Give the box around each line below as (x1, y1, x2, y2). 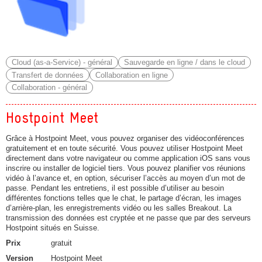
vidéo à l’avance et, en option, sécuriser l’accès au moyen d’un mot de (6, 174, 245, 183)
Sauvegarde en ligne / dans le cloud (123, 57, 245, 67)
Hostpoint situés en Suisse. (6, 223, 99, 233)
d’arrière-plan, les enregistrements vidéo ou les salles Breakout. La (6, 204, 232, 213)
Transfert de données (11, 70, 84, 80)
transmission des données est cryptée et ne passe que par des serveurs (6, 213, 251, 223)
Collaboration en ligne (95, 70, 168, 80)
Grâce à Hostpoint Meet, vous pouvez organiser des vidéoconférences (6, 134, 244, 143)
